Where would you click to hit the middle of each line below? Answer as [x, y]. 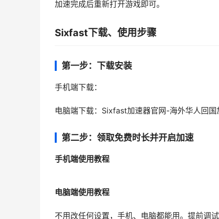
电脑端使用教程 [82, 192]
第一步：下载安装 [97, 66]
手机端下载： [78, 87]
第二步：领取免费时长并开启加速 [128, 138]
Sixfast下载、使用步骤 [106, 33]
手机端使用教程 [82, 159]
